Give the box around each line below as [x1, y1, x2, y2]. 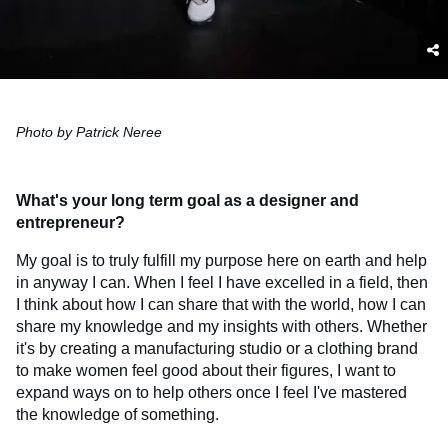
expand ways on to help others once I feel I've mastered [16, 384, 407, 402]
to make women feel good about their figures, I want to [16, 362, 396, 380]
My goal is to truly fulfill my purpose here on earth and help [16, 252, 427, 270]
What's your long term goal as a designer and [16, 192, 359, 210]
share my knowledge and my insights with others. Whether [16, 318, 427, 336]
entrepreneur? [16, 214, 125, 232]
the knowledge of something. [16, 406, 219, 424]
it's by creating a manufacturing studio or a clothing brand [16, 340, 418, 358]
